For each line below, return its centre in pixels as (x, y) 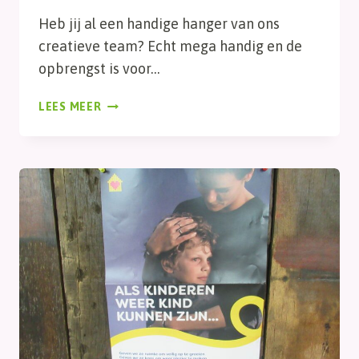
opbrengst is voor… (99, 69)
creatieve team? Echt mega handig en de (170, 46)
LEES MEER (70, 107)
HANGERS (129, 121)
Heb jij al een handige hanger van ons (159, 24)
